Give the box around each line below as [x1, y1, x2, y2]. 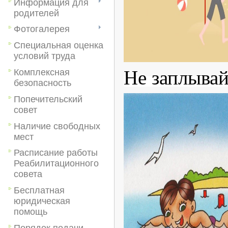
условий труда [14, 51, 75, 62]
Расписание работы [14, 148, 98, 158]
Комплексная [14, 67, 70, 77]
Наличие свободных [14, 121, 100, 131]
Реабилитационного [14, 158, 99, 169]
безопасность [14, 77, 71, 88]
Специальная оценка [14, 40, 103, 51]
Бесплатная [14, 185, 65, 196]
